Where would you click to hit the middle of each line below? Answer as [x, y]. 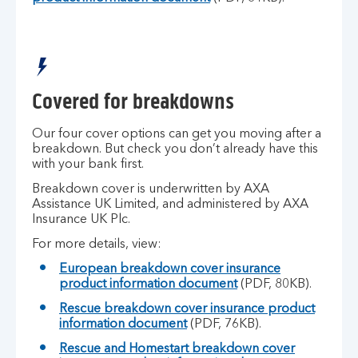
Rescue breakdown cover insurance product [187, 309]
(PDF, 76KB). [224, 324]
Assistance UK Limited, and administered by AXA [170, 205]
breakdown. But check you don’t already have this [175, 149]
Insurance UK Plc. [81, 220]
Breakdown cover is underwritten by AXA [151, 189]
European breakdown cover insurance [170, 269]
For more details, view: [97, 245]
